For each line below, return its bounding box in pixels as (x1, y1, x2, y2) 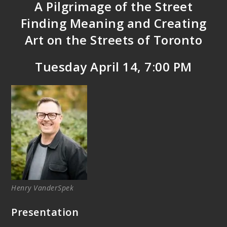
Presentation (11, 205, 79, 219)
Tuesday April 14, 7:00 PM (35, 58, 192, 75)
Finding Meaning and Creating (20, 15, 207, 32)
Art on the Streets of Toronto (24, 31, 203, 49)
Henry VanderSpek (11, 183, 74, 193)
